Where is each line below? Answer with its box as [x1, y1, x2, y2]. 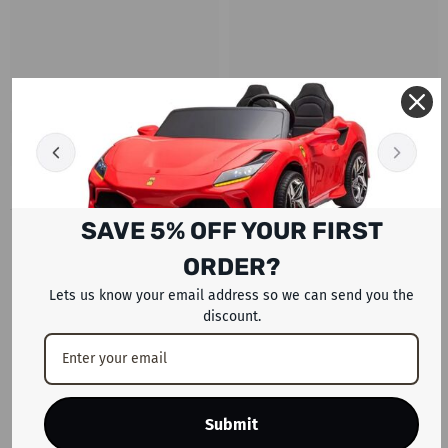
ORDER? [183, 252, 280, 281]
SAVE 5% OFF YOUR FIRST [80, 216, 383, 245]
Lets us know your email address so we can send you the [49, 286, 414, 304]
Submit [205, 414, 258, 434]
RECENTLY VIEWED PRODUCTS [77, 236, 371, 262]
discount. [202, 307, 261, 325]
